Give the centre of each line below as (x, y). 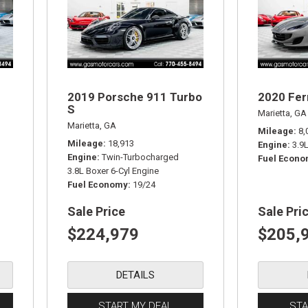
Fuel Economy (98, 185)
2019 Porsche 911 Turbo (135, 97)
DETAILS (136, 275)
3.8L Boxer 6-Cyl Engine (113, 171)
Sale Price (97, 211)
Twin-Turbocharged (141, 157)
